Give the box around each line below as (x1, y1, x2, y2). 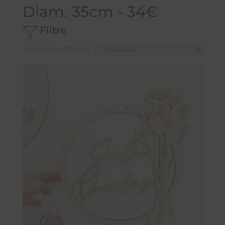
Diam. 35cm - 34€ (22, 3, 158, 21)
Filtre (39, 24, 66, 36)
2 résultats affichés (22, 44, 90, 53)
